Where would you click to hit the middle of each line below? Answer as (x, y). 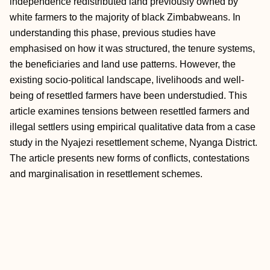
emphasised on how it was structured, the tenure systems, (132, 49)
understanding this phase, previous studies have (113, 33)
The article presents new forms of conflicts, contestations (130, 158)
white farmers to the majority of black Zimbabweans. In (125, 17)
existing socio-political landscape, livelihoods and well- (127, 80)
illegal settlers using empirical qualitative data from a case (133, 127)
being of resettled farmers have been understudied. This (128, 96)
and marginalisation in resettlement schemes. (106, 174)
